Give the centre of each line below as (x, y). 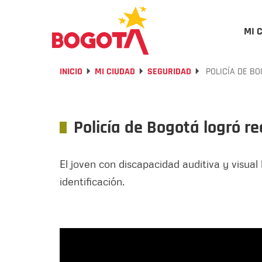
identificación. (92, 181)
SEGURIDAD (169, 72)
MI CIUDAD (115, 72)
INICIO (71, 72)
